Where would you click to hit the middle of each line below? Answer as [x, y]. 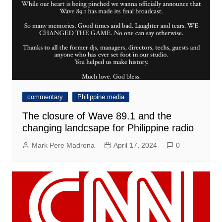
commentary [45, 97]
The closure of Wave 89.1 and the [97, 116]
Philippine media [101, 97]
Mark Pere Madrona [63, 145]
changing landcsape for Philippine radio [108, 128]
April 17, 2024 [135, 145]
